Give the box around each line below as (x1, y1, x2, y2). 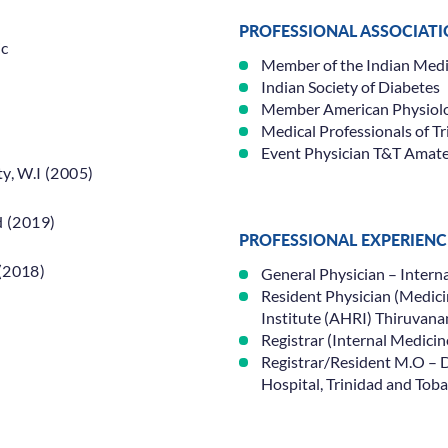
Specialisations (29, 316, 135, 336)
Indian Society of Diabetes (261, 77, 443, 96)
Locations (332, 316, 400, 336)
